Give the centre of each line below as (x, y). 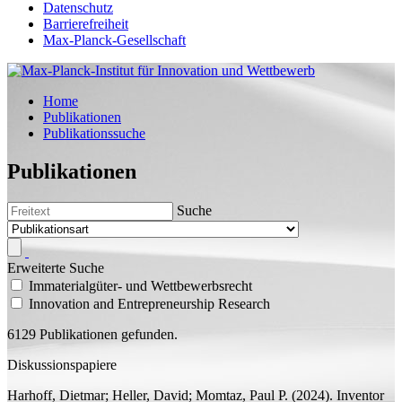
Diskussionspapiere (62, 364)
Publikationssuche (94, 133)
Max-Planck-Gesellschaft (114, 40)
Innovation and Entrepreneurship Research (149, 303)
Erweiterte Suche (56, 267)
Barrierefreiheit (86, 24)
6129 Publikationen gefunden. (92, 334)
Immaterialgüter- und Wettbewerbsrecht (140, 285)
